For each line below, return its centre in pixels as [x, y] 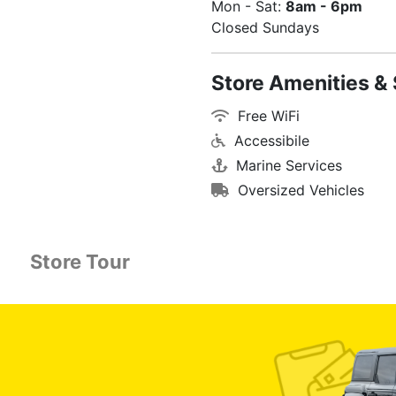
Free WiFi [267, 116]
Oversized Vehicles [299, 190]
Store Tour [80, 262]
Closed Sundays [265, 27]
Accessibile [270, 141]
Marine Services [287, 165]
